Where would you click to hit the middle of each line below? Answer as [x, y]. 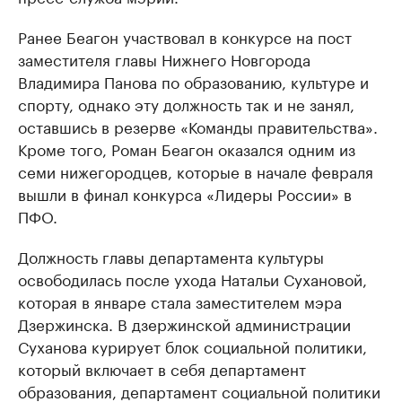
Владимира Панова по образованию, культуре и [193, 81]
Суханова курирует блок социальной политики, [192, 346]
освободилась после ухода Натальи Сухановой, [192, 279]
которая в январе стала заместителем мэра [180, 301]
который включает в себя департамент [162, 368]
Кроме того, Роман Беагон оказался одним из [187, 149]
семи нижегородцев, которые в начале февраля [196, 171]
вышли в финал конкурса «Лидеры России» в [185, 193]
